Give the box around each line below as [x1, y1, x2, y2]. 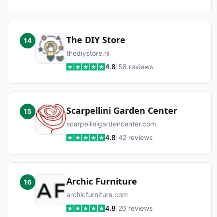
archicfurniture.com [66, 190, 128, 199]
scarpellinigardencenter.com [66, 120, 156, 128]
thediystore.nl [66, 49, 109, 57]
